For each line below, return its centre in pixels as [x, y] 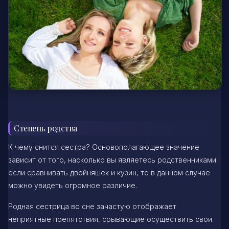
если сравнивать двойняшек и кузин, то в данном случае [109, 172]
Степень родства [45, 128]
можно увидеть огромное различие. [73, 185]
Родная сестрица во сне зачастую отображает [92, 206]
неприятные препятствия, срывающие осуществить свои [110, 219]
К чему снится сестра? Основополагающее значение [104, 147]
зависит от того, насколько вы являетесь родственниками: [113, 159]
